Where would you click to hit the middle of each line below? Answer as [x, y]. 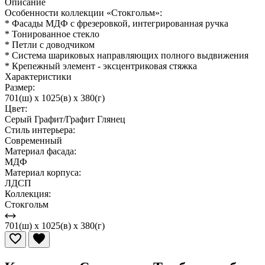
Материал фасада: [41, 151]
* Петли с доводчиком [50, 44]
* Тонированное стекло [52, 34]
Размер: [20, 87]
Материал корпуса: [43, 172]
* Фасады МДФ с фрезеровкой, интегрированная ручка [117, 23]
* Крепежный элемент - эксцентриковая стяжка [101, 66]
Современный [33, 140]
